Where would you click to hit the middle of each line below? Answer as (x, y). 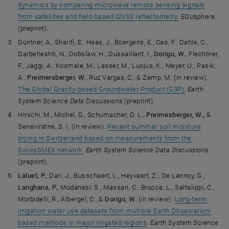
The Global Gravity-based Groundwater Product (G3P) (101, 89)
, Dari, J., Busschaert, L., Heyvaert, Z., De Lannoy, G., (125, 176)
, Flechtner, (202, 54)
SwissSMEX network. (51, 150)
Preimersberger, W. (57, 77)
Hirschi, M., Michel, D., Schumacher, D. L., (81, 115)
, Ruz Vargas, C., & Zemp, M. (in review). (147, 77)
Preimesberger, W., (176, 115)
